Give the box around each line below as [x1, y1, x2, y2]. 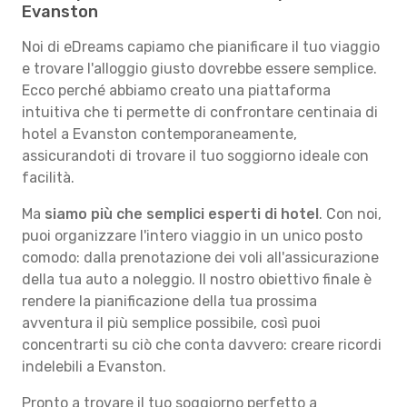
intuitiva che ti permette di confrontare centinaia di [22, 104, 378, 121]
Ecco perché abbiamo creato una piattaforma [22, 82, 331, 99]
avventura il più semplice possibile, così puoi [22, 314, 321, 332]
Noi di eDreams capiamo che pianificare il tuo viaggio [22, 38, 380, 55]
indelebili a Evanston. [22, 358, 166, 375]
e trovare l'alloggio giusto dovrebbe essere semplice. [22, 60, 377, 77]
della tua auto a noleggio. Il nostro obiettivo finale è [22, 271, 372, 288]
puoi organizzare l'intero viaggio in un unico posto [22, 227, 362, 244]
